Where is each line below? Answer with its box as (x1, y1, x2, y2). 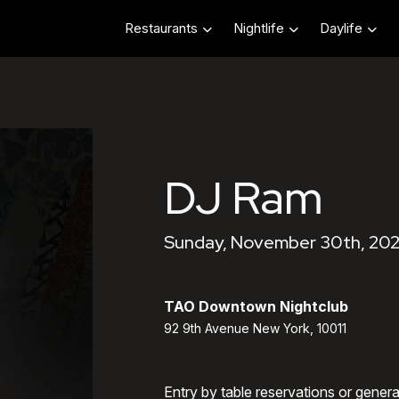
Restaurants (125, 20, 198, 37)
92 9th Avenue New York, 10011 (164, 321, 346, 336)
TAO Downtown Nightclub (164, 297, 348, 315)
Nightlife (233, 20, 284, 37)
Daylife (320, 20, 362, 37)
